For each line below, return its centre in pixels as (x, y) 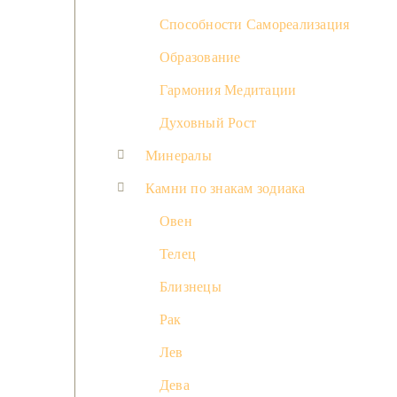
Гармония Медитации (228, 90)
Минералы (179, 156)
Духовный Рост (208, 123)
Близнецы (191, 287)
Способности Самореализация (255, 25)
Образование (200, 58)
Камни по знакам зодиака (226, 189)
